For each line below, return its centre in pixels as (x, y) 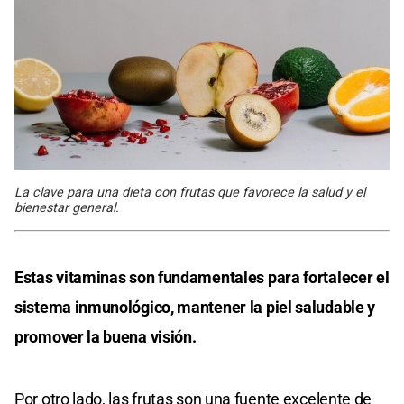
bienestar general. (67, 207)
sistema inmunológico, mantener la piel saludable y (195, 307)
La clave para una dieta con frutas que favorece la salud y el (190, 192)
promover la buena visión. (106, 336)
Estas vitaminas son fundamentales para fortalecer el (202, 277)
